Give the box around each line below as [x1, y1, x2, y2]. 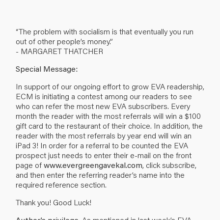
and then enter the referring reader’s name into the [16, 169, 185, 180]
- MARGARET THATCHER [16, 45, 103, 56]
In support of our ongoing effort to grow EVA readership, [16, 81, 204, 91]
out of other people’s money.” [16, 35, 113, 46]
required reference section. [16, 179, 107, 190]
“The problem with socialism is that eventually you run [16, 26, 193, 36]
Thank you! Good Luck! [16, 196, 91, 207]
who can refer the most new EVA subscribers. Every [16, 100, 190, 111]
